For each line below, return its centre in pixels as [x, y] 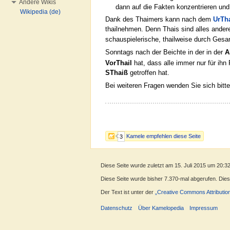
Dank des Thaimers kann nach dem [159, 19]
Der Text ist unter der [128, 192]
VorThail [119, 63]
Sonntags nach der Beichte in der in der [165, 52]
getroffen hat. [149, 72]
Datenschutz [117, 208]
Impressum [204, 208]
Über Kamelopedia [161, 208]
